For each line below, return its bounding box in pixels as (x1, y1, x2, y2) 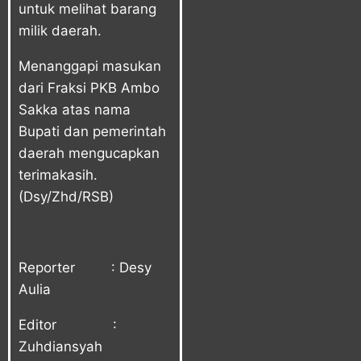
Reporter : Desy (19, 259, 151, 276)
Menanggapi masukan (19, 57, 161, 74)
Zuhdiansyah (19, 338, 102, 355)
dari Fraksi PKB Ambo (19, 79, 160, 96)
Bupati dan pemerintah (19, 122, 166, 139)
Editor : (19, 316, 117, 333)
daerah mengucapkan (19, 144, 160, 161)
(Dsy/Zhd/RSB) (19, 188, 114, 205)
